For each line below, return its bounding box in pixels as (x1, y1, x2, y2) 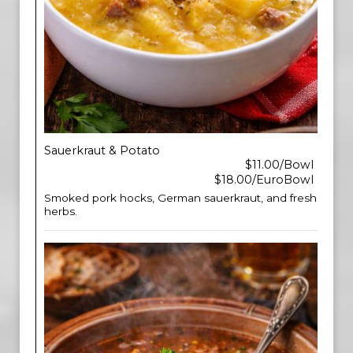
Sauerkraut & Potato (44, 143, 160, 158)
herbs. (44, 205, 77, 217)
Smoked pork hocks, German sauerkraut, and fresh (44, 191, 317, 204)
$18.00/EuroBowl (214, 173, 314, 187)
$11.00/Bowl (245, 158, 314, 172)
